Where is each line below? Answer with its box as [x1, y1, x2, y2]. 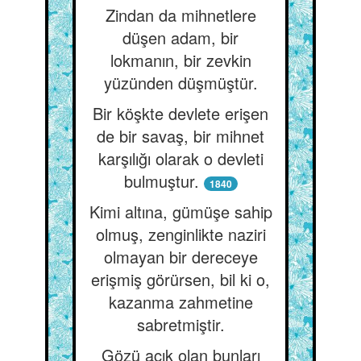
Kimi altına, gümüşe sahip [89, 200, 272, 223]
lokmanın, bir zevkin [110, 48, 251, 72]
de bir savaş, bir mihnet [97, 124, 264, 147]
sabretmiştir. [136, 313, 225, 336]
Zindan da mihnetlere [105, 3, 256, 27]
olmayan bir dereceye [103, 245, 258, 268]
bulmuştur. [123, 169, 199, 193]
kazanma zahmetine [108, 290, 253, 313]
